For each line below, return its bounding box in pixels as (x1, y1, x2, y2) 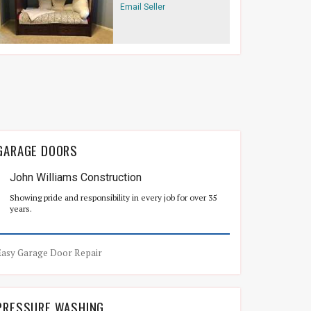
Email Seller (119, 2, 165, 12)
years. (10, 203, 33, 214)
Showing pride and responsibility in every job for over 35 (10, 192, 217, 203)
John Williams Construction (10, 171, 142, 184)
